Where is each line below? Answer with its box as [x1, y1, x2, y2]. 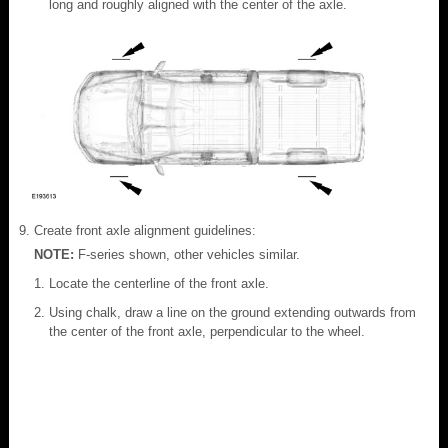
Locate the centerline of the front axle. [49, 275, 269, 291]
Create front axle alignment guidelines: [34, 222, 256, 238]
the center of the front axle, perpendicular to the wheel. [49, 323, 365, 339]
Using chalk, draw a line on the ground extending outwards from [49, 304, 416, 320]
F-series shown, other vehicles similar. [78, 246, 300, 262]
